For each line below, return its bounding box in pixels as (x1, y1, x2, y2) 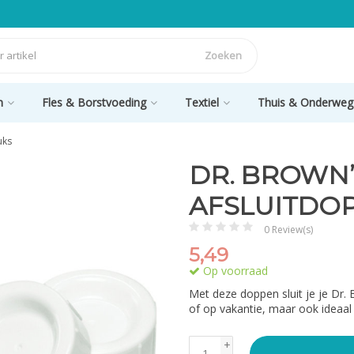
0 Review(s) (264, 223, 313, 236)
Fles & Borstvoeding (42, 95, 146, 110)
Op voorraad (200, 263, 268, 278)
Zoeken (205, 48, 243, 62)
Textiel (185, 95, 219, 110)
